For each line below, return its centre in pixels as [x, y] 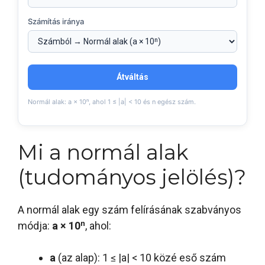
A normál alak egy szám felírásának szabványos [130, 210]
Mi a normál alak [103, 153]
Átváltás [132, 77]
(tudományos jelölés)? [132, 177]
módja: [35, 226]
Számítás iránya [56, 21]
